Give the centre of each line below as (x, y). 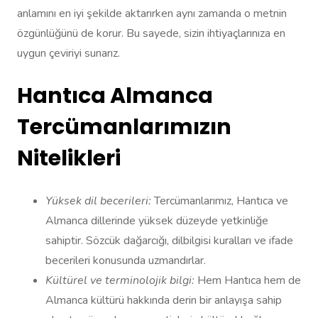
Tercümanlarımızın (124, 127)
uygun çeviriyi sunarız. (68, 54)
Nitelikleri (69, 159)
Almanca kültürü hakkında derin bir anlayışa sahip (164, 301)
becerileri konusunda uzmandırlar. (126, 261)
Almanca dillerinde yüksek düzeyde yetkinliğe (157, 221)
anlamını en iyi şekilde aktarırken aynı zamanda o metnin (152, 14)
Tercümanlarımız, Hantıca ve (220, 201)
